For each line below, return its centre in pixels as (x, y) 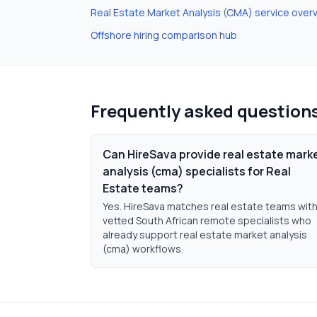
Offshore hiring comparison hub (164, 35)
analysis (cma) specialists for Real (197, 171)
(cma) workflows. (143, 249)
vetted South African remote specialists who (207, 220)
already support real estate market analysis (205, 235)
